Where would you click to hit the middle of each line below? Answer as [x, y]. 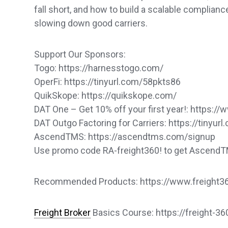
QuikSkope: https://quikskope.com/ [106, 95]
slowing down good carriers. [91, 23]
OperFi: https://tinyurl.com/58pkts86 [108, 82]
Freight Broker [63, 212]
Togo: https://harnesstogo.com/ [99, 68]
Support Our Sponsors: [80, 54]
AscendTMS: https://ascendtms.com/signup [125, 137]
